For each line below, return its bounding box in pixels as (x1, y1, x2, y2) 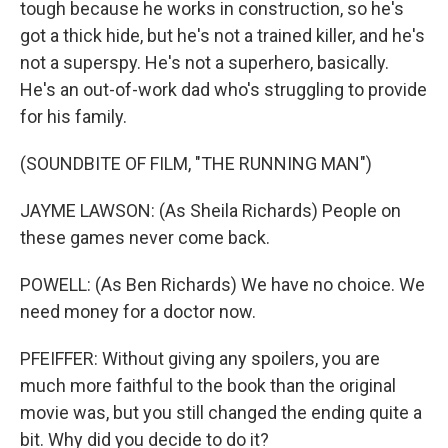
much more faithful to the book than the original (20, 375, 396, 396)
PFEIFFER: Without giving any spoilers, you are (20, 348, 380, 369)
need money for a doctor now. (20, 301, 256, 322)
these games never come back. (20, 227, 270, 248)
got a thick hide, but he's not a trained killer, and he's (20, 25, 425, 46)
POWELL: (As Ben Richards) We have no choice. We (20, 274, 425, 295)
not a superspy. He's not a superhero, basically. (20, 52, 389, 73)
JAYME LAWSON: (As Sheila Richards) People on (20, 200, 401, 221)
